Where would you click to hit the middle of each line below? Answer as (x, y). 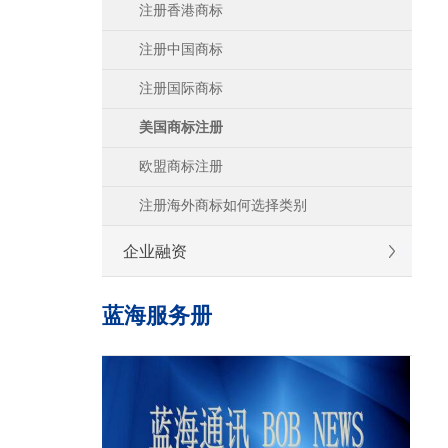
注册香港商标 (181, 10)
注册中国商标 (181, 49)
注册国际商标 (181, 88)
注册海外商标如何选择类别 (223, 205)
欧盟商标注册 (181, 166)
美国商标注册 (181, 127)
